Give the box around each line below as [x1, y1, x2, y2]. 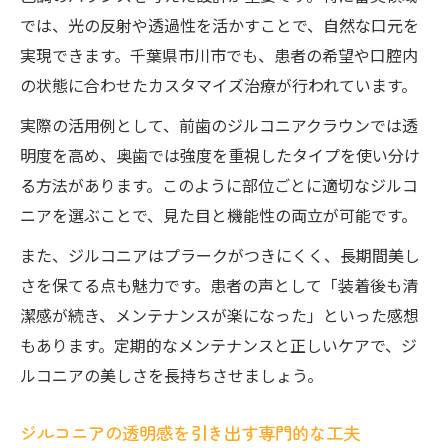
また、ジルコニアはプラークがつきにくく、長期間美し [20, 243, 420, 267]
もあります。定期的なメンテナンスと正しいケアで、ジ [20, 333, 417, 357]
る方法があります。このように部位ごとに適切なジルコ [20, 173, 418, 197]
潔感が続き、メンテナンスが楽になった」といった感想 [20, 303, 419, 327]
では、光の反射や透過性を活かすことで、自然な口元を [20, 13, 419, 37]
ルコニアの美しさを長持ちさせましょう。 [20, 363, 323, 387]
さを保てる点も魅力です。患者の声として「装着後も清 [20, 273, 418, 297]
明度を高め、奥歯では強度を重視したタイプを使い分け [20, 143, 420, 167]
